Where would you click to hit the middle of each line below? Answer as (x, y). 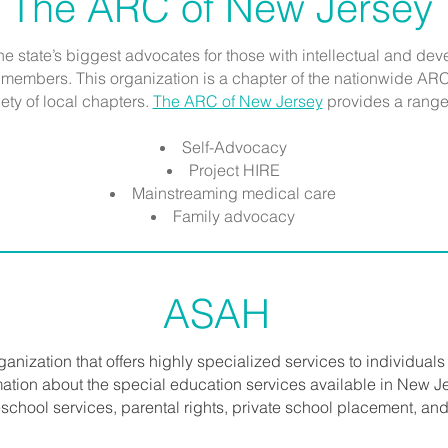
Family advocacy (234, 216)
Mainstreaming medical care (234, 193)
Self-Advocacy (234, 147)
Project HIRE (234, 170)
